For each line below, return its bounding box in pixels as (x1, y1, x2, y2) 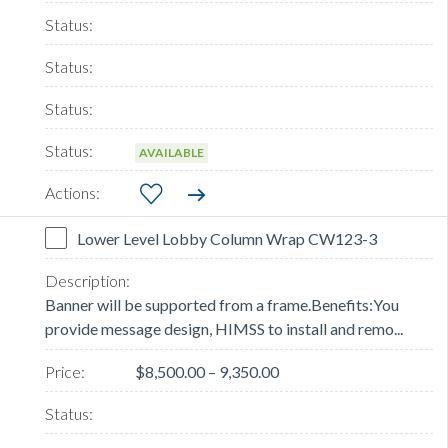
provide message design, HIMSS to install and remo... (45, 319, 403, 339)
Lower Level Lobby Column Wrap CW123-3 (77, 229, 377, 249)
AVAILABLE (139, 145, 204, 161)
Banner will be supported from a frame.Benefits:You (45, 295, 399, 315)
